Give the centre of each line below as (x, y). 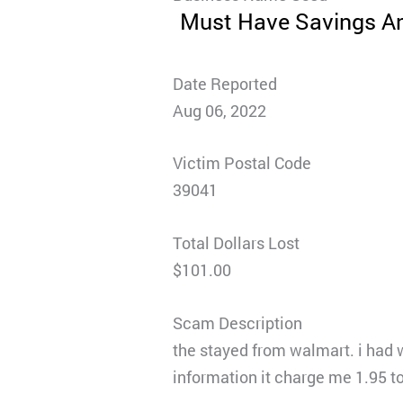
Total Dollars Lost (237, 243)
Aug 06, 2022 (220, 110)
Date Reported (225, 83)
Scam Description (238, 322)
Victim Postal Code (242, 163)
